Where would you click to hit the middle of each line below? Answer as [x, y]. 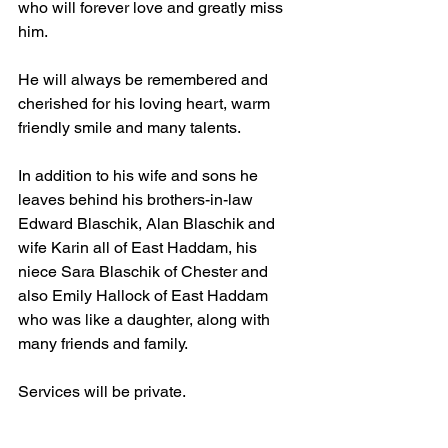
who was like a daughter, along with [146, 319]
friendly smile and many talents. [129, 127]
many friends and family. [104, 343]
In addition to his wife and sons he [140, 175]
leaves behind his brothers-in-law [137, 199]
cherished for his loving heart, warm [146, 103]
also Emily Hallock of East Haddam [145, 295]
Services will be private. [103, 391]
